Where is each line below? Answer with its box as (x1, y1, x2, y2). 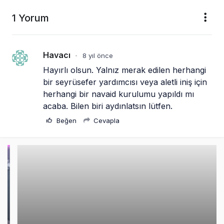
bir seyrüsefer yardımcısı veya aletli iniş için (43, 76, 207, 87)
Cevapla (91, 116, 119, 124)
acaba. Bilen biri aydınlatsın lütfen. (43, 100, 172, 111)
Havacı (43, 49, 70, 60)
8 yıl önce (82, 51, 113, 59)
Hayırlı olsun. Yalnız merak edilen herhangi (43, 64, 206, 75)
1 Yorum (12, 11, 49, 24)
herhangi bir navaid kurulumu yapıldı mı (43, 88, 194, 99)
